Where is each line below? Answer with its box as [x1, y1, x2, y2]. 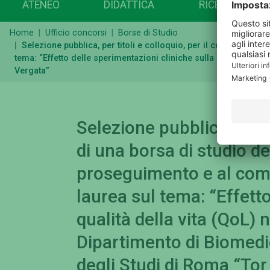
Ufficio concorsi [45, 28, 107, 39]
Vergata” [14, 66, 49, 77]
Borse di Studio [118, 28, 178, 39]
